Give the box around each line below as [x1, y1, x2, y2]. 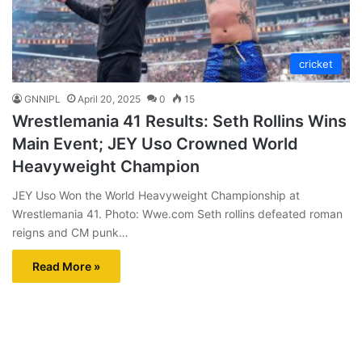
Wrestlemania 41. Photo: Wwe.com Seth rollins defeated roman [12, 207, 343, 221]
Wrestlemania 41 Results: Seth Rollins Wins [12, 112, 347, 132]
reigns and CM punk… [12, 225, 128, 240]
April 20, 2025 [78, 93, 141, 106]
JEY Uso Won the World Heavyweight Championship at [12, 188, 300, 203]
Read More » [32, 259, 100, 274]
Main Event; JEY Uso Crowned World [12, 134, 298, 154]
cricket [299, 57, 333, 71]
